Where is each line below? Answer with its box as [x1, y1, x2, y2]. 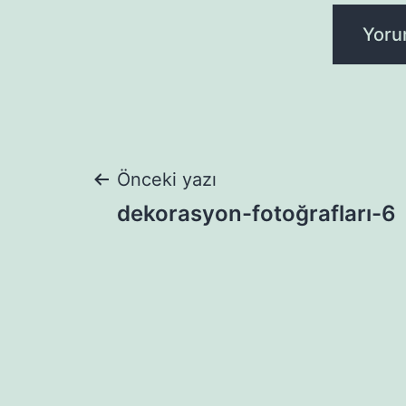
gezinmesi [90, 220, 296, 275]
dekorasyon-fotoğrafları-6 [117, 200, 396, 227]
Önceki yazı [117, 169, 217, 191]
